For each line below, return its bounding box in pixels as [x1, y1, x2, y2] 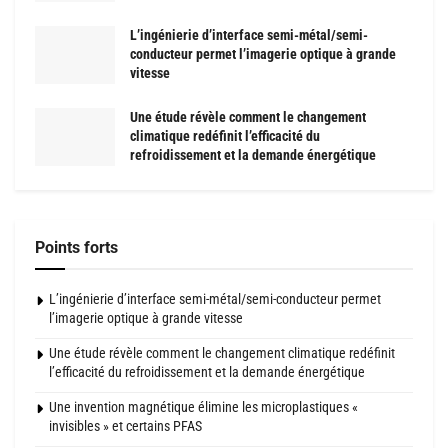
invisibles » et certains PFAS [49, 418, 202, 435]
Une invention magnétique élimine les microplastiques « [49, 399, 358, 416]
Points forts [35, 238, 118, 258]
